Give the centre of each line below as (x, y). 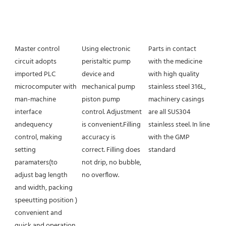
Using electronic (106, 49)
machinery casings (177, 100)
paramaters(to (36, 163)
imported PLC (35, 75)
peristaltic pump (106, 62)
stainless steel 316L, (177, 87)
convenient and (38, 213)
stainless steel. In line (179, 125)
